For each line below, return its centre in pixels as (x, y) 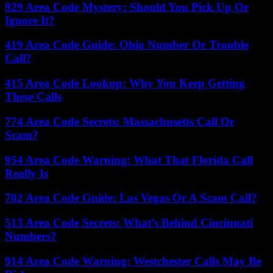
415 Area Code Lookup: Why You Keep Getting (125, 83)
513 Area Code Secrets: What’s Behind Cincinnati (129, 222)
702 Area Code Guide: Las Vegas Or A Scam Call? (131, 198)
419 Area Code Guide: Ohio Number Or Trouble (127, 45)
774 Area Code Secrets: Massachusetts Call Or (120, 121)
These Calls (33, 97)
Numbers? (31, 236)
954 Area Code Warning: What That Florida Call (129, 160)
